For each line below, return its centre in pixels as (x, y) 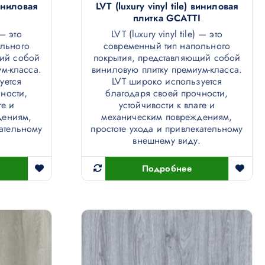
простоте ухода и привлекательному (167, 128)
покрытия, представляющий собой (167, 57)
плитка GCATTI (167, 18)
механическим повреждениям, (167, 117)
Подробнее (167, 168)
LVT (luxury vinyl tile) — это (167, 34)
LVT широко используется (167, 81)
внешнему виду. (167, 140)
